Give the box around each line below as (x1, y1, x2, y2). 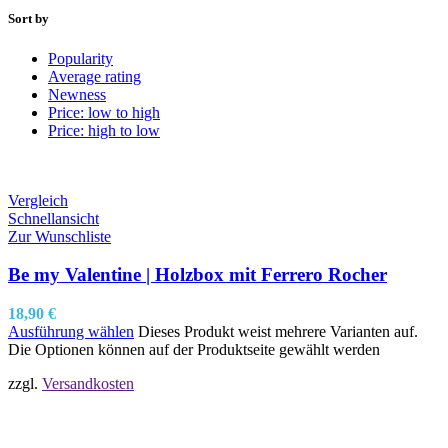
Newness (48, 85, 106, 103)
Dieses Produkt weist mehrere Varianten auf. (138, 323, 418, 340)
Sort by (8, 11, 49, 27)
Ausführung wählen (8, 323, 134, 340)
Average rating (48, 67, 141, 85)
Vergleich (8, 191, 68, 209)
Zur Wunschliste (8, 227, 111, 245)
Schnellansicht (8, 209, 99, 227)
